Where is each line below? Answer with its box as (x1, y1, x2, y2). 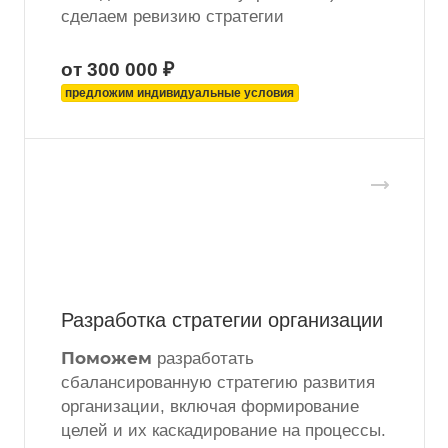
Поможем (61, 348, 152, 369)
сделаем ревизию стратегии (61, 7, 284, 27)
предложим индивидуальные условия (65, 86, 294, 101)
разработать (152, 349, 254, 369)
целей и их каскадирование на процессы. (61, 421, 386, 441)
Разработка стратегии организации (61, 309, 383, 332)
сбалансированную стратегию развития (61, 373, 375, 393)
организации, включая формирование (61, 397, 359, 417)
